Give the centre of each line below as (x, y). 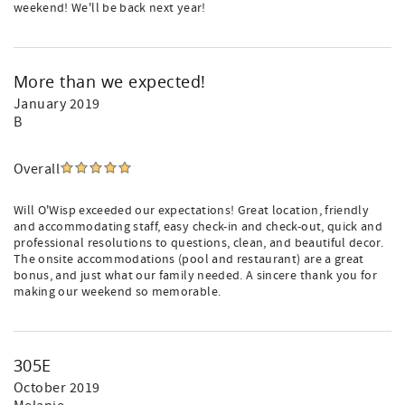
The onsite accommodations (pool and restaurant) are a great (189, 259)
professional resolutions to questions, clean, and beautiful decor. (199, 243)
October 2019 (57, 388)
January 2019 (57, 104)
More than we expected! (110, 81)
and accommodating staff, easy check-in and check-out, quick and (198, 227)
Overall (37, 169)
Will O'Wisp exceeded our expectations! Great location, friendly (192, 211)
